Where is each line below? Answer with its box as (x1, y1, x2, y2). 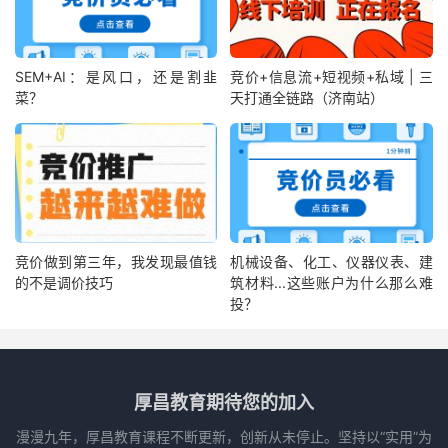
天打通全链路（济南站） (230, 89, 385, 107)
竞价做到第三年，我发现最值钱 (15, 252, 218, 270)
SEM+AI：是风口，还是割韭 (15, 68, 218, 86)
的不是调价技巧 (15, 273, 113, 291)
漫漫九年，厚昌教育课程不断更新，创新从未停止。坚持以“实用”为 (16, 427, 432, 445)
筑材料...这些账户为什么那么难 (230, 273, 433, 291)
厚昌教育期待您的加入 (134, 391, 314, 413)
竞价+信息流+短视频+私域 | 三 (230, 68, 433, 86)
